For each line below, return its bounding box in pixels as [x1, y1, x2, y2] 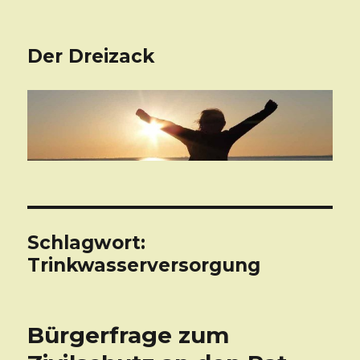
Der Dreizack [27, 45, 155, 67]
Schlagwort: [27, 231, 146, 255]
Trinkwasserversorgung [27, 254, 261, 277]
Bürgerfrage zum [27, 321, 230, 350]
